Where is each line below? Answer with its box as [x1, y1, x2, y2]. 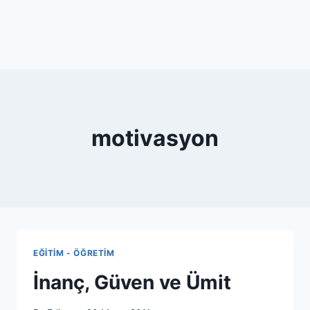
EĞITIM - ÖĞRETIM [33, 248, 115, 258]
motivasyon [91, 125, 219, 152]
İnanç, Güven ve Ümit [33, 270, 231, 294]
